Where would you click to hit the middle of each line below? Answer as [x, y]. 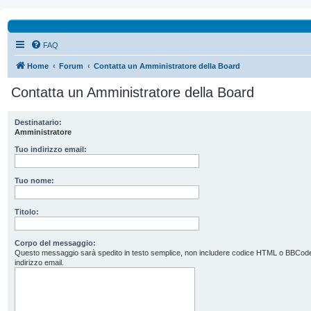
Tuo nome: [34, 180]
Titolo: [27, 212]
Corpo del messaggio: [55, 243]
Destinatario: [38, 122]
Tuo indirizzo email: [51, 149]
